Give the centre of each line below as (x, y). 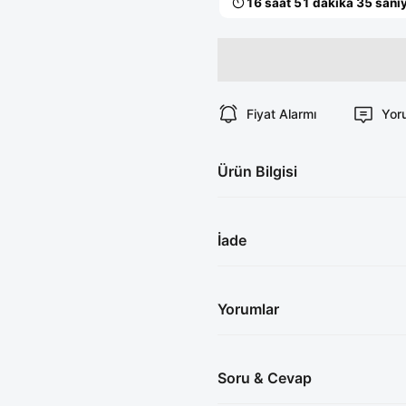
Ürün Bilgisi (257, 172)
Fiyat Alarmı (281, 113)
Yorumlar (248, 309)
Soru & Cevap (265, 378)
